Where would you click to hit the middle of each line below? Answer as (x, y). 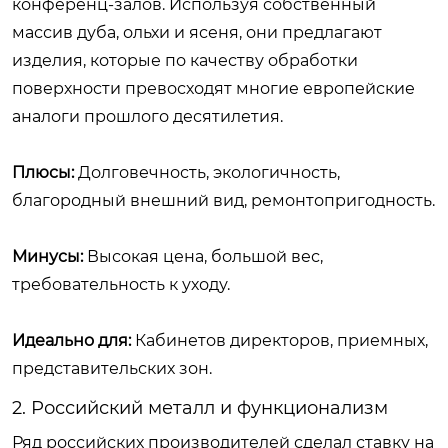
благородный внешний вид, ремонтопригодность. (223, 200)
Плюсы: (43, 172)
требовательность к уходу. (121, 284)
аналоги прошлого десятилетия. (147, 116)
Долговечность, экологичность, (207, 172)
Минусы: (47, 256)
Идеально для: (71, 340)
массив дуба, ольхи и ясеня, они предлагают (197, 32)
